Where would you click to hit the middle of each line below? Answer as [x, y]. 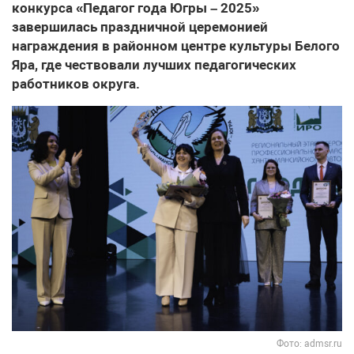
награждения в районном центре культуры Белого [176, 46]
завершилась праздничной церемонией [140, 27]
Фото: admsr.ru [309, 343]
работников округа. [76, 84]
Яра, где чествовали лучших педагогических [154, 65]
